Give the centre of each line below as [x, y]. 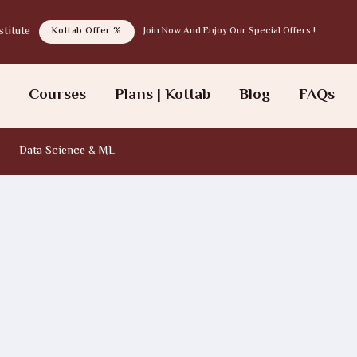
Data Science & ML [67, 151]
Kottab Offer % [86, 31]
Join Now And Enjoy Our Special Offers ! [229, 31]
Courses [58, 95]
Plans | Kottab [163, 95]
